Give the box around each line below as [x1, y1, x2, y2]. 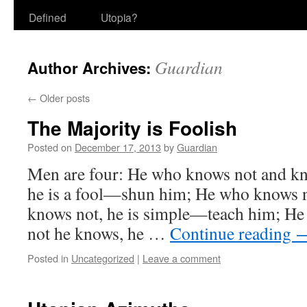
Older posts [37, 90, 90, 105]
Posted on [27, 140, 72, 154]
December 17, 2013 [75, 140, 161, 154]
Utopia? [101, 10, 138, 25]
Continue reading [170, 221, 295, 245]
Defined [29, 10, 66, 25]
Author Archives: [27, 57, 155, 79]
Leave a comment [143, 251, 221, 265]
